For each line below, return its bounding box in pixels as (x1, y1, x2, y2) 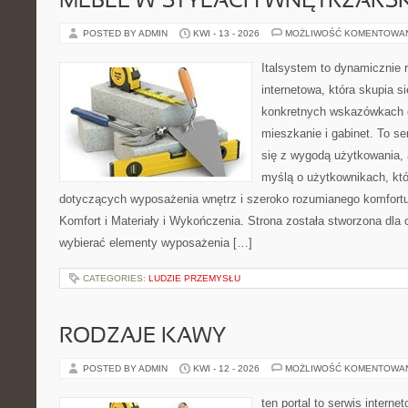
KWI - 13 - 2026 (193, 28, 260, 38)
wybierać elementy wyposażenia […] (59, 236, 252, 250)
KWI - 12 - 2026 (193, 363, 260, 373)
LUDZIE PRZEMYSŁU (148, 273, 240, 283)
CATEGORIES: (83, 273, 148, 283)
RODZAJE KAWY (59, 327, 226, 347)
